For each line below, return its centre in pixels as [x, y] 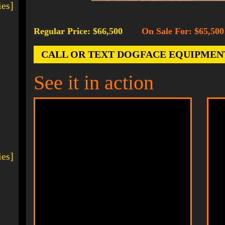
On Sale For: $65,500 [183, 31]
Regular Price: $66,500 [79, 31]
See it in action [93, 83]
